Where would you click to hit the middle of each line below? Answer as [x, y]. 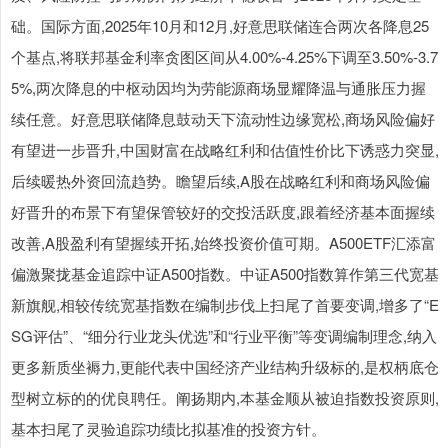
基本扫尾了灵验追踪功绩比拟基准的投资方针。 [168, 429]
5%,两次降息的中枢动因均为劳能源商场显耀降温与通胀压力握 [218, 88]
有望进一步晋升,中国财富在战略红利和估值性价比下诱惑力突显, [225, 150]
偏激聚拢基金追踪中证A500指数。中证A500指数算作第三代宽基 [225, 274]
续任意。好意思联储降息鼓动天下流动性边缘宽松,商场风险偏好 [223, 119]
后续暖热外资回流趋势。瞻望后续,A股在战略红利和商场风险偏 [220, 181]
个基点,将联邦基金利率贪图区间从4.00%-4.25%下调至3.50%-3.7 [224, 57]
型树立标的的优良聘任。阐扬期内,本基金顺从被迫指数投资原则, [225, 398]
